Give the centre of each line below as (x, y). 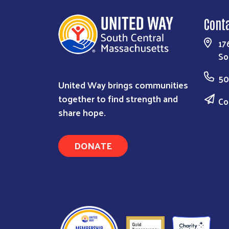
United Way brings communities (123, 84)
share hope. (82, 112)
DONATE (93, 145)
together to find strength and (118, 98)
